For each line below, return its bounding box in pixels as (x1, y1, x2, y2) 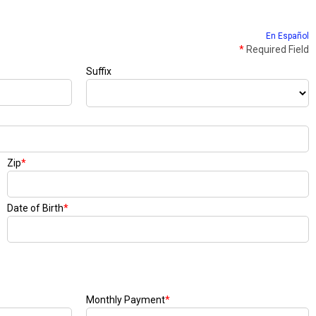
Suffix (86, 66, 111, 77)
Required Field (244, 44, 309, 55)
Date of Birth (6, 202, 63, 214)
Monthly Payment (86, 294, 165, 305)
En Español (266, 31, 309, 41)
